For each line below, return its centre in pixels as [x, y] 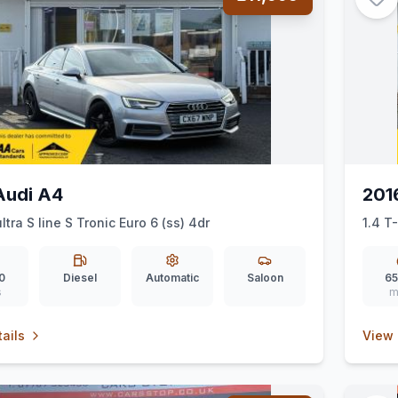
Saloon [265, 278]
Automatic [172, 278]
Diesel [80, 278]
